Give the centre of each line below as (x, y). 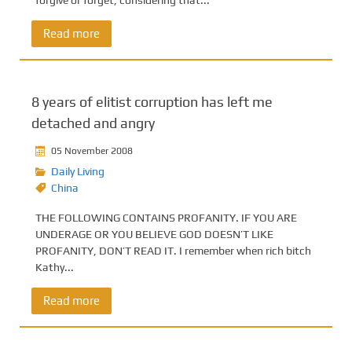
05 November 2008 (92, 150)
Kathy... (55, 267)
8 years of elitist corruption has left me (152, 102)
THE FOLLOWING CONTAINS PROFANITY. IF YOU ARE (166, 218)
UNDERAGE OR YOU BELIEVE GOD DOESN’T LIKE (154, 234)
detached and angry (93, 123)
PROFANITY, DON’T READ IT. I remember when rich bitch (173, 251)
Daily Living (78, 171)
